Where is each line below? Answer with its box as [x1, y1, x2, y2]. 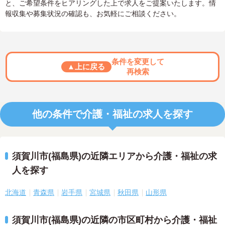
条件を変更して [111, 57, 164, 66]
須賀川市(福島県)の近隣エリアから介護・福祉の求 [12, 151, 217, 161]
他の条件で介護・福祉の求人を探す [32, 108, 193, 120]
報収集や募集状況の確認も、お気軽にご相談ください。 [5, 10, 181, 18]
